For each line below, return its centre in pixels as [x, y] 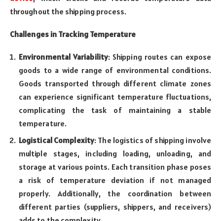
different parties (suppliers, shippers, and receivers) [115, 207]
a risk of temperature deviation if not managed [115, 180]
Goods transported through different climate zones [115, 84]
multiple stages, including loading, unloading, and [115, 154]
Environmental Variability [63, 57]
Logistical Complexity [56, 140]
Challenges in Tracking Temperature [73, 34]
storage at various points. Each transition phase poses [115, 167]
